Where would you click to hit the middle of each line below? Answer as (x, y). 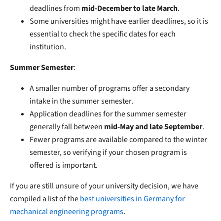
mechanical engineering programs (67, 212)
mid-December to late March (129, 9)
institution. (48, 47)
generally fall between (67, 127)
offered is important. (64, 166)
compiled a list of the (45, 199)
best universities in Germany (127, 199)
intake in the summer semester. (81, 101)
